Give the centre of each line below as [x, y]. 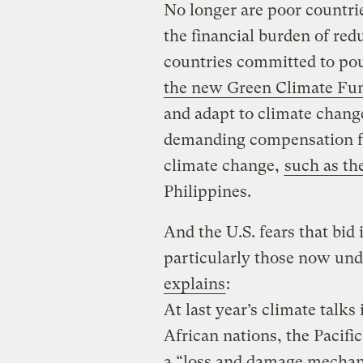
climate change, [223, 166]
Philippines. [207, 192]
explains [194, 284]
